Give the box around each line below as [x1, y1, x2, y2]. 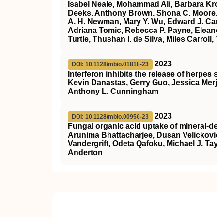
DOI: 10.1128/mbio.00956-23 [72, 113, 149, 120]
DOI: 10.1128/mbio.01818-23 [72, 61, 149, 68]
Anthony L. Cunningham [68, 87, 158, 95]
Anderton [68, 148, 103, 156]
